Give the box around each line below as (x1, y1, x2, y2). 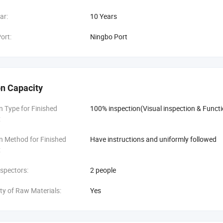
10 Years (90, 11, 117, 21)
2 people (90, 165, 116, 175)
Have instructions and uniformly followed (90, 134, 217, 144)
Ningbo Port (90, 31, 127, 41)
